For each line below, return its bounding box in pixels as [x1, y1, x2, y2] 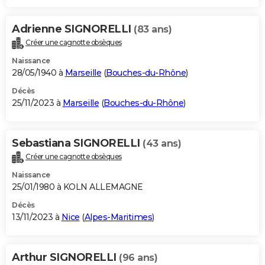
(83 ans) [134, 24, 172, 35]
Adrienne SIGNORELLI [12, 22, 134, 36]
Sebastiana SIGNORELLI [12, 137, 143, 150]
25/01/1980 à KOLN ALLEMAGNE [12, 182, 143, 193]
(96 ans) [119, 252, 157, 264]
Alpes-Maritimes [84, 212, 152, 223]
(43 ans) [143, 138, 181, 150]
